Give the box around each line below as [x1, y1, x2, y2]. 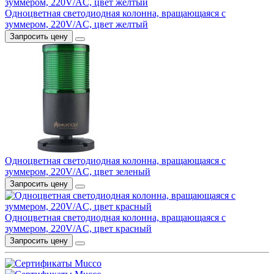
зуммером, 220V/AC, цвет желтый [5, 19, 148, 30]
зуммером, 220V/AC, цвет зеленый [5, 166, 150, 177]
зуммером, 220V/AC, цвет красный [5, 223, 152, 234]
